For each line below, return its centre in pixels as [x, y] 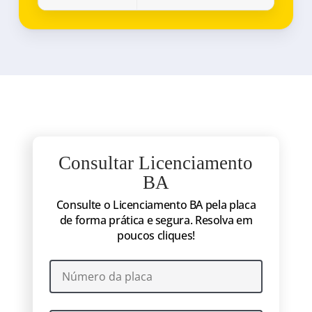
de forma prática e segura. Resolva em [156, 220]
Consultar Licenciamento [156, 163]
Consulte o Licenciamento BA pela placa [156, 204]
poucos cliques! [156, 235]
